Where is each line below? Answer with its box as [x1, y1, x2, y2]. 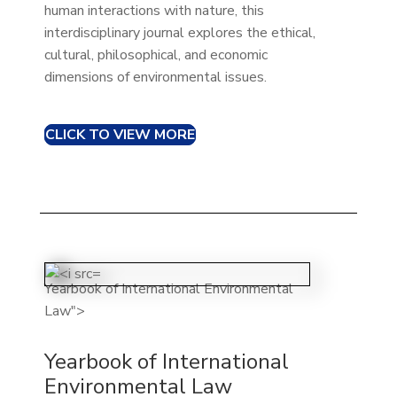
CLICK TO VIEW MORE [44, 124, 195, 144]
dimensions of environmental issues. [43, 66, 267, 87]
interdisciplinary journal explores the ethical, [43, 22, 315, 43]
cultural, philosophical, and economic [43, 44, 268, 65]
